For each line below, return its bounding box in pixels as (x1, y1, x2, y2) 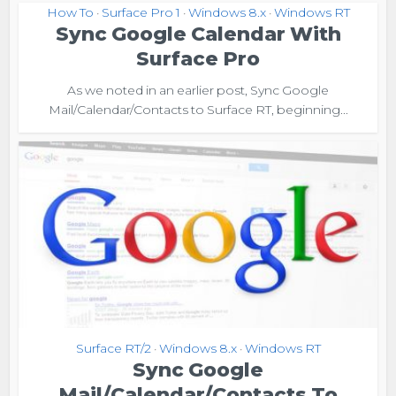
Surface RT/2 (75, 339, 151, 356)
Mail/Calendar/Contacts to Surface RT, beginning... (48, 101, 348, 118)
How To (46, 4, 94, 20)
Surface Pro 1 (101, 4, 180, 20)
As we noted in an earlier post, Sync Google (67, 81, 329, 98)
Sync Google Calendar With (55, 21, 341, 46)
